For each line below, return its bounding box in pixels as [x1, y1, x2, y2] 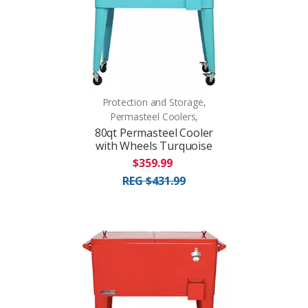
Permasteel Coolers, [109, 109, 199, 123]
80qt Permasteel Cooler [94, 124, 214, 140]
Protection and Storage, [102, 95, 206, 109]
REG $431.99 [122, 173, 186, 188]
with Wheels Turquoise [96, 137, 212, 153]
